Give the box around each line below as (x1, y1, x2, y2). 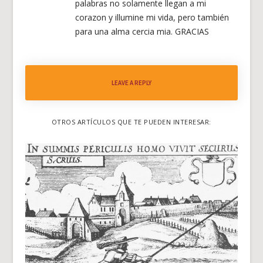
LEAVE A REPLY (111, 78, 151, 87)
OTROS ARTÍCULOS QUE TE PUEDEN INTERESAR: (51, 117, 211, 126)
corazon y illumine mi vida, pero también (75, 11, 229, 23)
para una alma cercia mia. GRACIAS (75, 25, 209, 37)
